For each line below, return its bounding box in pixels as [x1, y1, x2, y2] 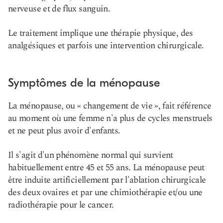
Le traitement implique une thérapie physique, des [8, 26, 193, 40]
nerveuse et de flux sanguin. [8, 2, 111, 15]
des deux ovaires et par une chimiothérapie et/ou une [8, 186, 203, 199]
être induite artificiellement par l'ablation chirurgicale [8, 173, 206, 187]
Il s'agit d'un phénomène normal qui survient [8, 148, 173, 162]
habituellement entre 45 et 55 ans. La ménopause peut [8, 161, 205, 174]
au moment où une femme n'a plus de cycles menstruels [8, 111, 213, 125]
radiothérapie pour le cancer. [8, 198, 114, 212]
